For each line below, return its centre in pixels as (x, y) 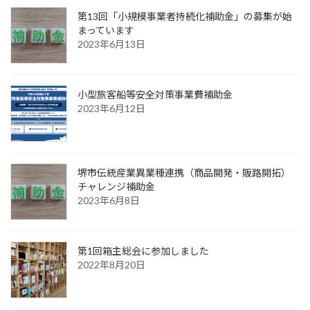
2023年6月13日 (111, 44)
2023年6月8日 (109, 200)
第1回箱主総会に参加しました (143, 250)
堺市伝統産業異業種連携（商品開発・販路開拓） (184, 172)
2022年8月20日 (111, 264)
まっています (106, 30)
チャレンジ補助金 (116, 186)
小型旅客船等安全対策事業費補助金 (155, 94)
